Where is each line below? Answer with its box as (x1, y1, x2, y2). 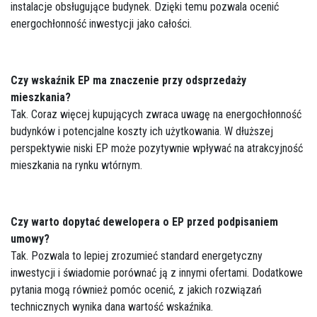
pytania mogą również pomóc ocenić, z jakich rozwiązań (11, 283, 262, 296)
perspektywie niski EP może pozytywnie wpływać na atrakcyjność (11, 142, 303, 155)
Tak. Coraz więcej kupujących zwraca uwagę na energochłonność (11, 108, 301, 121)
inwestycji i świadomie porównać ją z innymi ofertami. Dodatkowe (11, 266, 303, 279)
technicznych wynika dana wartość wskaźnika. (11, 300, 213, 313)
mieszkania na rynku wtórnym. (11, 158, 142, 172)
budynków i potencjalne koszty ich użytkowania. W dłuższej (11, 125, 273, 138)
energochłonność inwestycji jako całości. (11, 17, 192, 30)
